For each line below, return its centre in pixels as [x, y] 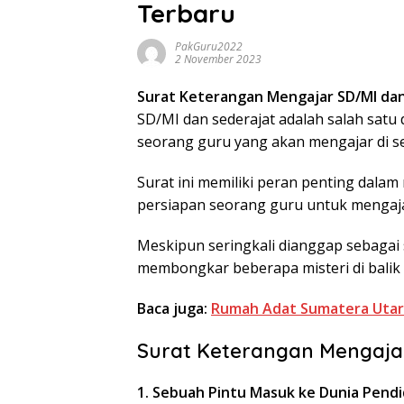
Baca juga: [174, 308]
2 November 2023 [218, 59]
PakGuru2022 [209, 46]
